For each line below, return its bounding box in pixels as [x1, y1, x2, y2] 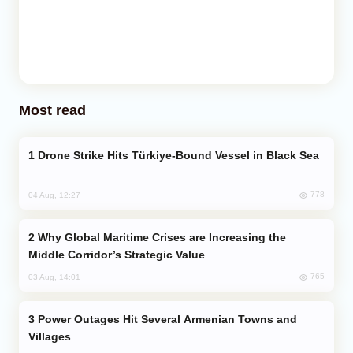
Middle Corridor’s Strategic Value [28, 247, 205, 261]
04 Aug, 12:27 [28, 190, 80, 199]
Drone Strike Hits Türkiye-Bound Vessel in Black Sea [38, 148, 319, 162]
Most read [19, 102, 86, 118]
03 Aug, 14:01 [28, 272, 80, 281]
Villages [28, 329, 71, 343]
